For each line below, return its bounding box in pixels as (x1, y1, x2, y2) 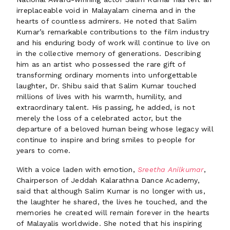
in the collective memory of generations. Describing (16, 49, 201, 57)
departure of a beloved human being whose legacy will (16, 125, 214, 133)
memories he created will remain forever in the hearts (16, 208, 210, 217)
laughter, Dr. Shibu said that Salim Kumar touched (16, 82, 197, 90)
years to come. (16, 146, 70, 155)
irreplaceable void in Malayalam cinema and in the (16, 6, 196, 14)
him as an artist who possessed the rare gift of (16, 60, 185, 68)
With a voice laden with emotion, (16, 165, 138, 174)
